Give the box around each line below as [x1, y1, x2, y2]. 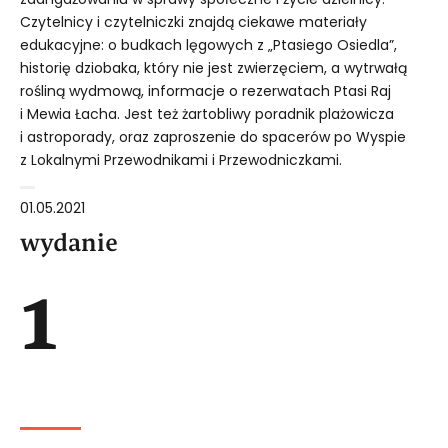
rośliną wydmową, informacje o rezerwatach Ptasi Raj [20, 80, 391, 101]
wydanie [20, 226, 118, 257]
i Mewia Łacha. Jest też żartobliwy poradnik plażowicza [20, 103, 394, 124]
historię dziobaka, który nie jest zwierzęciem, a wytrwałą [20, 57, 407, 78]
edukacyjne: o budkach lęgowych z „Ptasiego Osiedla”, [20, 34, 397, 55]
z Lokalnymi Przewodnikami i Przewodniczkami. [20, 149, 342, 170]
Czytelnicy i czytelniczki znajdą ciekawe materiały [20, 11, 367, 32]
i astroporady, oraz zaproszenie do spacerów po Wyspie [20, 126, 406, 147]
